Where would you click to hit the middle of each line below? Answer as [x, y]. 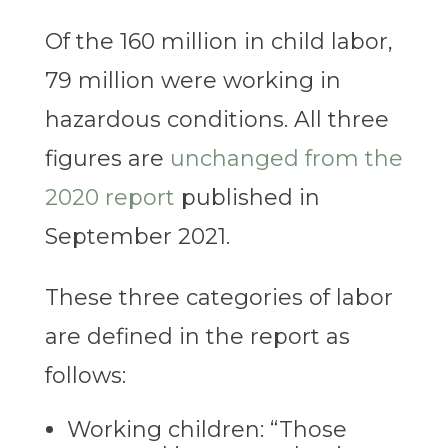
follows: [85, 376]
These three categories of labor [218, 298]
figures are [107, 159]
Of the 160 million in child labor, [218, 42]
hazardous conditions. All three [216, 120]
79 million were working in [192, 81]
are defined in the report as [197, 337]
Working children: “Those [206, 430]
